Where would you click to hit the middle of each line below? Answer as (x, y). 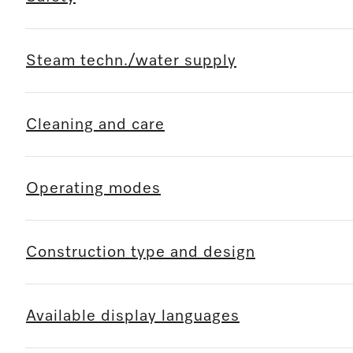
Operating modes (93, 188)
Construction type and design (141, 252)
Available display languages (133, 316)
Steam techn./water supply (131, 60)
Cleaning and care (95, 124)
